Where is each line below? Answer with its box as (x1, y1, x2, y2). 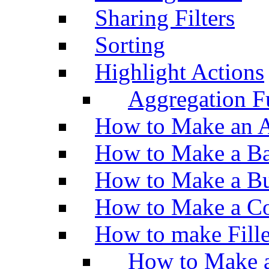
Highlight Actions (95, 58, 264, 85)
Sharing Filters (95, 4, 235, 31)
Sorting (95, 31, 165, 58)
